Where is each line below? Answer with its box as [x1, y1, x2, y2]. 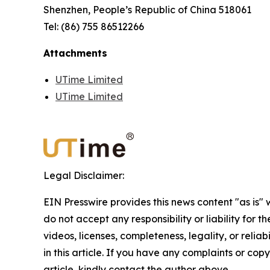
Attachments [43, 46, 107, 59]
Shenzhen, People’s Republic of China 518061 [43, 3, 251, 16]
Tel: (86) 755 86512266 [43, 20, 144, 33]
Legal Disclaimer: [43, 169, 124, 181]
